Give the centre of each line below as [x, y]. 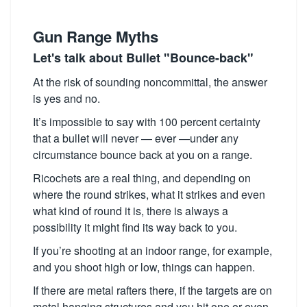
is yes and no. [66, 98]
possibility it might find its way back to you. [135, 227]
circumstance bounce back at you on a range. [143, 155]
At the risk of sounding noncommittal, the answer [150, 82]
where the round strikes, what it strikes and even [149, 194]
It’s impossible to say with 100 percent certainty [147, 122]
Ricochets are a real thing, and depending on [142, 178]
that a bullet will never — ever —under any [136, 138]
